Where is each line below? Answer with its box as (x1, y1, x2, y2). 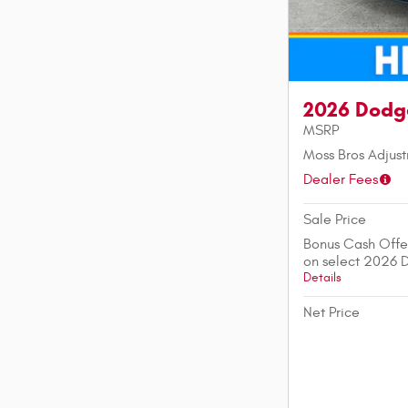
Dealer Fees (303, 171, 378, 189)
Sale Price (303, 211, 366, 229)
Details (303, 270, 342, 286)
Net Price (303, 304, 360, 321)
